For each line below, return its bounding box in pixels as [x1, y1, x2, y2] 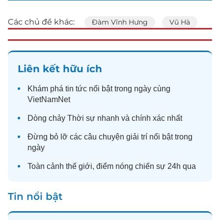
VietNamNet [27, 95, 70, 104]
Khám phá [27, 84, 65, 93]
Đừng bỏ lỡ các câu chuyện [27, 133, 126, 141]
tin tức [65, 84, 87, 93]
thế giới [66, 162, 92, 170]
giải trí [126, 133, 147, 141]
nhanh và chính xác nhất [95, 114, 182, 122]
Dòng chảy [27, 114, 67, 122]
